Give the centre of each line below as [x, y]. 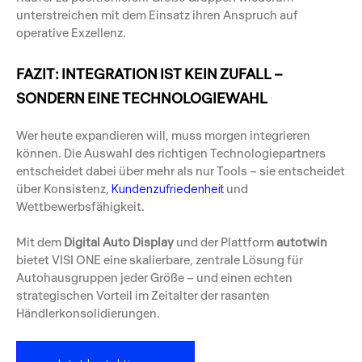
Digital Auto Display [119, 242]
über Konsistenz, [64, 188]
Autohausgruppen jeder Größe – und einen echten [154, 278]
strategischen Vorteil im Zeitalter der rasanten [143, 296]
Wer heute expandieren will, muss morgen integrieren [163, 135]
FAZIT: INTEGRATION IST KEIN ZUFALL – [149, 74]
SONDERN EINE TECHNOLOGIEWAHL [142, 99]
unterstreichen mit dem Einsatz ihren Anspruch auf [157, 15]
